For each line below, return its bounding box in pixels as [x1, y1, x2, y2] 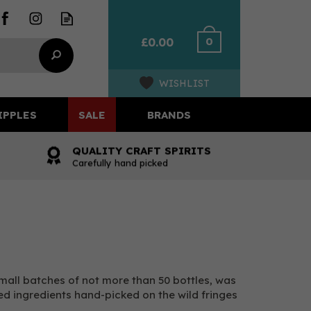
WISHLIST [158, 77, 210, 90]
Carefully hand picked [72, 157, 168, 168]
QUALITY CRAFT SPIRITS [72, 144, 211, 157]
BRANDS [147, 108, 191, 121]
